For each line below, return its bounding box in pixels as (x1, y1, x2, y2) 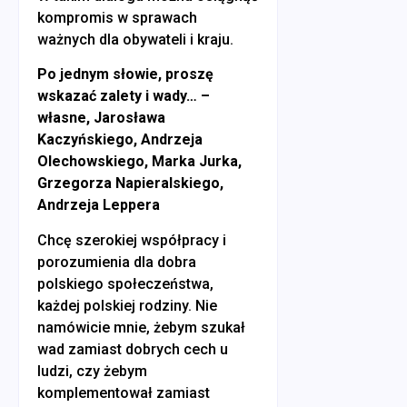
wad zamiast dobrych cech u (37, 340, 228, 358)
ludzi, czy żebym (37, 362, 147, 380)
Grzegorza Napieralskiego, (37, 174, 223, 193)
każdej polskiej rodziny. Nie (37, 296, 217, 314)
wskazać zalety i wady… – (37, 87, 210, 105)
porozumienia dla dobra (37, 253, 196, 271)
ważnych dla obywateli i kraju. (37, 30, 233, 48)
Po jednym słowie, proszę (37, 65, 213, 84)
